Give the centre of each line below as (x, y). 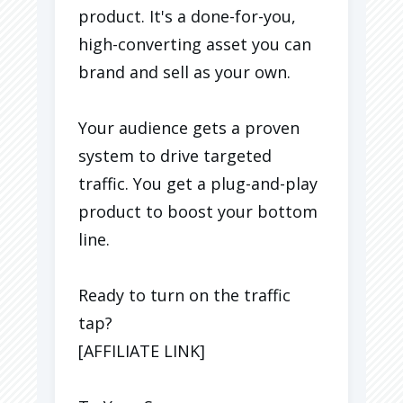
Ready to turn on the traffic (184, 295)
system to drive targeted (175, 155)
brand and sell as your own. (184, 72)
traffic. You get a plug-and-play (198, 183)
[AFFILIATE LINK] (142, 350)
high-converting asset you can (195, 44)
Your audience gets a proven (189, 127)
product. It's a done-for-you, (187, 16)
